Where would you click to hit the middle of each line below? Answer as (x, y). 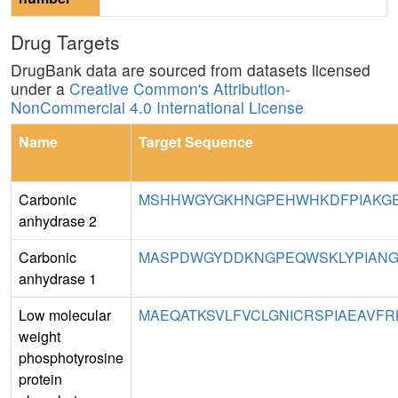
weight (40, 337)
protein (40, 379)
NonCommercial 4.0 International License (157, 107)
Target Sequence (196, 142)
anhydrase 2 (58, 221)
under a (40, 89)
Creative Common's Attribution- (180, 89)
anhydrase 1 (58, 279)
